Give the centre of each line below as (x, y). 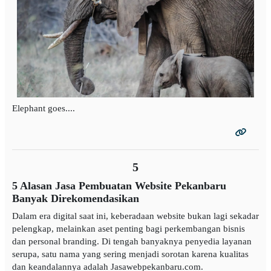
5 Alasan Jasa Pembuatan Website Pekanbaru (119, 186)
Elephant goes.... (44, 109)
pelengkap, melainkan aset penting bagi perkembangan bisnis (129, 229)
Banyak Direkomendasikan (76, 199)
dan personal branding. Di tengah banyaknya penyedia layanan (132, 242)
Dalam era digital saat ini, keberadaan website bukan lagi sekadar (135, 216)
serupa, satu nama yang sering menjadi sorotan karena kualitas (130, 254)
